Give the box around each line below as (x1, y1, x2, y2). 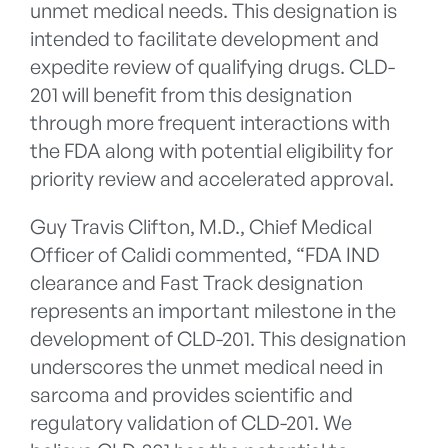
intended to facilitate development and (30, 26, 379, 52)
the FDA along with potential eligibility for (30, 138, 393, 164)
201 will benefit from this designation (30, 82, 352, 108)
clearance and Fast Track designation (30, 270, 363, 296)
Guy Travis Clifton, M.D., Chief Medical (30, 214, 372, 240)
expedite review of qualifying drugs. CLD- (30, 54, 395, 80)
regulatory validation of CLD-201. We (30, 410, 352, 436)
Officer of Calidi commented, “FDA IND (30, 242, 380, 268)
